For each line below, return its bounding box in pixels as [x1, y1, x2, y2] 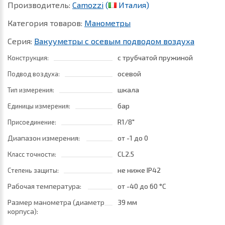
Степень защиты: [8, 166, 59, 174]
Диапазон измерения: [8, 134, 81, 142]
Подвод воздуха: [8, 70, 60, 78]
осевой [118, 69, 141, 78]
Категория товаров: [8, 18, 84, 28]
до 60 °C [140, 182, 166, 190]
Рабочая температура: [8, 182, 83, 190]
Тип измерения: [8, 86, 54, 94]
